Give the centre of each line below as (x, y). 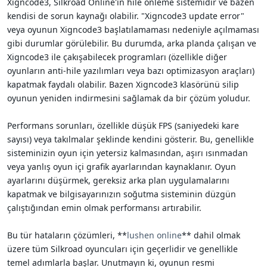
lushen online (154, 235)
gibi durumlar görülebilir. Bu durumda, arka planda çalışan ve (132, 43)
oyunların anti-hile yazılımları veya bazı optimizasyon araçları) (131, 70)
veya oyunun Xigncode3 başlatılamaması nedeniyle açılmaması (133, 29)
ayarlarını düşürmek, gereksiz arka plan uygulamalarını (118, 180)
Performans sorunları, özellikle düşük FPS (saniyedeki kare (123, 125)
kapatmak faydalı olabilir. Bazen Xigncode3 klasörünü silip (123, 84)
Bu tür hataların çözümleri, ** (67, 235)
